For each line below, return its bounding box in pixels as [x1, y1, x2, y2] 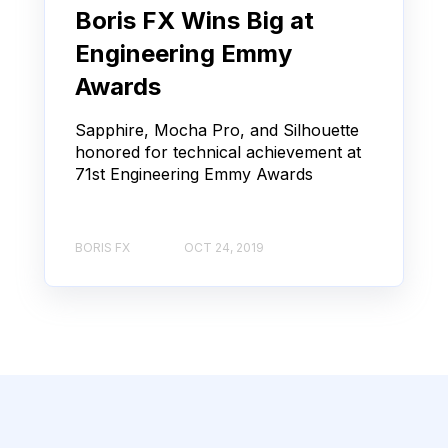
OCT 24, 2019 [184, 239, 264, 255]
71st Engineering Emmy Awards [75, 164, 313, 185]
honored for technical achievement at [75, 142, 361, 163]
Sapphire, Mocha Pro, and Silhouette [75, 120, 359, 141]
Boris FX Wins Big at [75, 6, 314, 36]
